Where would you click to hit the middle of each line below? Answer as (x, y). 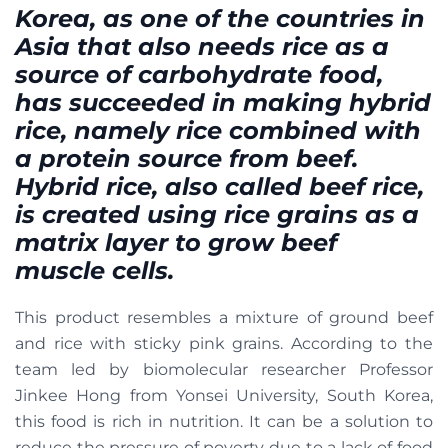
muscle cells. (94, 270)
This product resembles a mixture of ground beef (224, 317)
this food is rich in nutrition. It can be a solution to (224, 421)
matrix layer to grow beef (176, 242)
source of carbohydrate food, (199, 74)
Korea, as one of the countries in (220, 18)
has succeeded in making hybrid (223, 102)
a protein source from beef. (186, 158)
